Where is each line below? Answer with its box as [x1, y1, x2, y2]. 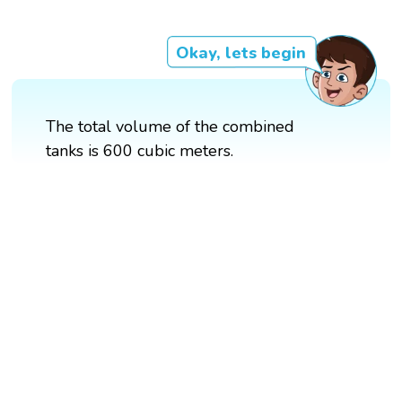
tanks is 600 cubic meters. [46, 139, 234, 162]
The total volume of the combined [46, 115, 295, 137]
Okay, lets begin [175, 41, 306, 64]
